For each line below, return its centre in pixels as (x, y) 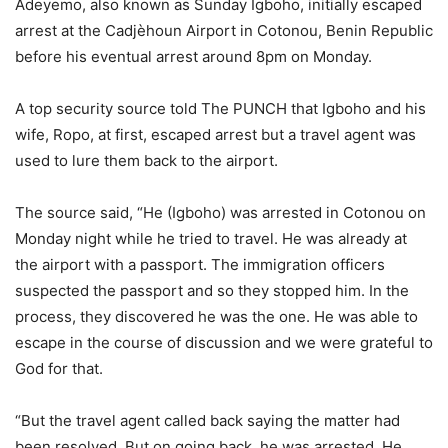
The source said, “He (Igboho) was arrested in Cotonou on (220, 212)
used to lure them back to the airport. (146, 160)
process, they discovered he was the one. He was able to (216, 316)
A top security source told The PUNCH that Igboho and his (220, 108)
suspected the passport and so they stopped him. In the (212, 290)
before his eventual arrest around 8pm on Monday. (193, 56)
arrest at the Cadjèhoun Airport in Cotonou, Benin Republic (224, 30)
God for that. (59, 368)
